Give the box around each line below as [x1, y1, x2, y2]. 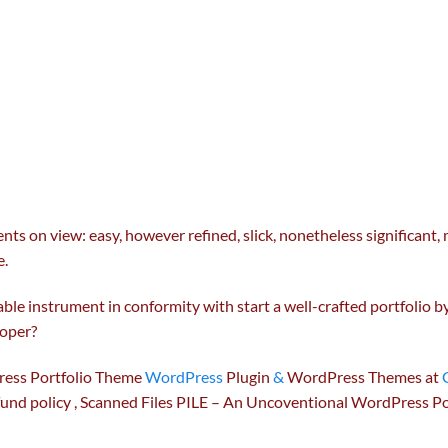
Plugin [223, 366, 273, 386]
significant [366, 225, 437, 245]
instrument [28, 295, 105, 315]
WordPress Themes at [284, 366, 442, 386]
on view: [26, 225, 89, 245]
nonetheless [279, 225, 363, 245]
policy [30, 391, 71, 411]
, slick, [237, 225, 279, 245]
